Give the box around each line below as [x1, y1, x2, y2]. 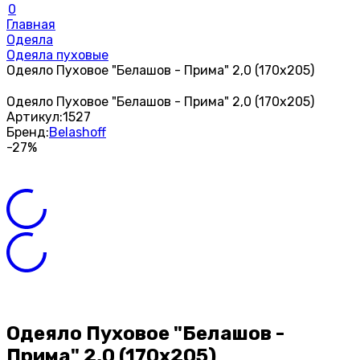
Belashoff [49, 125, 106, 140]
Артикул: [6, 109, 63, 125]
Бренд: [6, 125, 49, 140]
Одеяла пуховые [6, 47, 108, 63]
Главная [6, 17, 55, 32]
